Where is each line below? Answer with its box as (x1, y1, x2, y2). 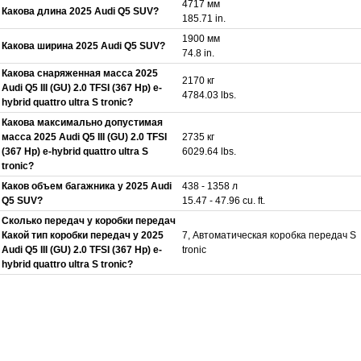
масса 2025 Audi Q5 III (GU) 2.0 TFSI (2, 131, 167, 143)
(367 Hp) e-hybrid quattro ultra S (2, 145, 148, 157)
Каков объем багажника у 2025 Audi (2, 180, 172, 192)
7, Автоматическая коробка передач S (182, 229, 356, 241)
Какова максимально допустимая (2, 116, 163, 128)
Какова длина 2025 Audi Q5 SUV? (2, 5, 159, 17)
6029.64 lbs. (182, 145, 236, 157)
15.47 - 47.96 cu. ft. (182, 194, 265, 206)
